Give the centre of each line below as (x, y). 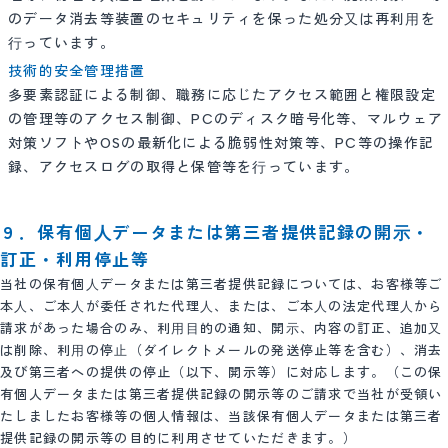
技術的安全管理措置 (77, 71)
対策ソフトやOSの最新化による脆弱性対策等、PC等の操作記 (221, 143)
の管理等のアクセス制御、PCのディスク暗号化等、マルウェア (226, 119)
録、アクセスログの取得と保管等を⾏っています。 (184, 167)
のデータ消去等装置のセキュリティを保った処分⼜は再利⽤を (222, 19)
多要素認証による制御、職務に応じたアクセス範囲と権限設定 (222, 95)
